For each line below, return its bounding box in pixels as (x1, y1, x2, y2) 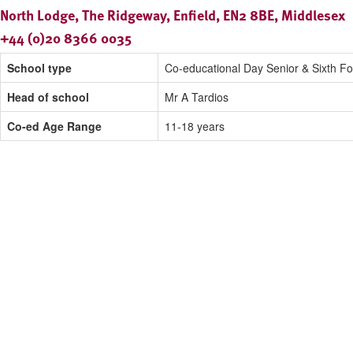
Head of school (7, 89, 89, 106)
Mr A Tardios (165, 89, 229, 106)
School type (7, 60, 72, 76)
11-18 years (165, 118, 225, 135)
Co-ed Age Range (7, 118, 102, 135)
